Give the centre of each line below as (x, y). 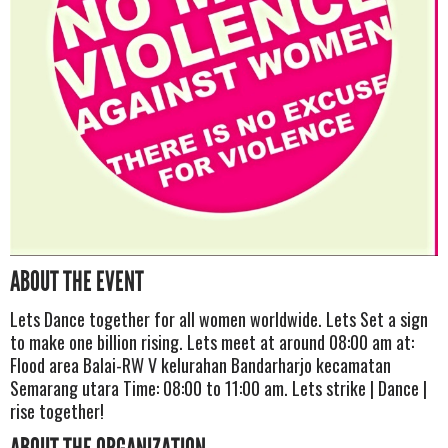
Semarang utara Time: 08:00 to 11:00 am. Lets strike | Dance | (218, 387)
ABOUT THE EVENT (77, 281)
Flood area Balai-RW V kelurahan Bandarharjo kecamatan (200, 364)
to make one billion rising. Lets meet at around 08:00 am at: (212, 341)
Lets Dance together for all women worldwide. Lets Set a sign (219, 318)
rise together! (57, 410)
